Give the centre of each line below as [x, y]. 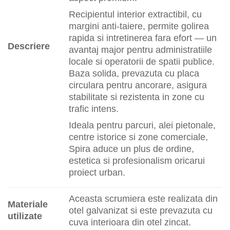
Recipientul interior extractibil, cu [136, 14]
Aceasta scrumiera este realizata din [143, 199]
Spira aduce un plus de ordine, [132, 149]
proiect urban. [97, 172]
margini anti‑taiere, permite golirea [139, 26]
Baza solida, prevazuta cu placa [134, 73]
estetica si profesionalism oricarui [137, 161]
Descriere [29, 46]
